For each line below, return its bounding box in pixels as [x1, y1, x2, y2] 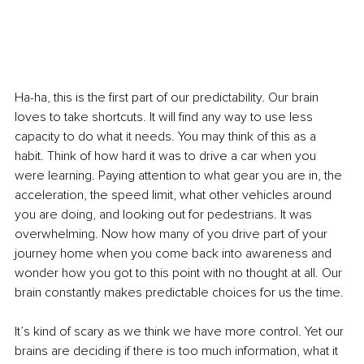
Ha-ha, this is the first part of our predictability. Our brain [15, 89, 322, 106]
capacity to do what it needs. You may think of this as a [15, 128, 319, 145]
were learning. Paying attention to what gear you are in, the [15, 167, 345, 184]
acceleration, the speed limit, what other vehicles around [15, 186, 335, 203]
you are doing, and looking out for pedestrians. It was [15, 206, 315, 223]
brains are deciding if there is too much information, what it [15, 342, 341, 359]
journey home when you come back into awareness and [15, 245, 335, 262]
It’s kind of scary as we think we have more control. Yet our [15, 323, 347, 340]
